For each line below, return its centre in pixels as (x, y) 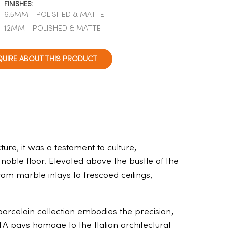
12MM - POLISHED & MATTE (53, 28)
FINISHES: (19, 4)
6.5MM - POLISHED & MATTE (54, 15)
